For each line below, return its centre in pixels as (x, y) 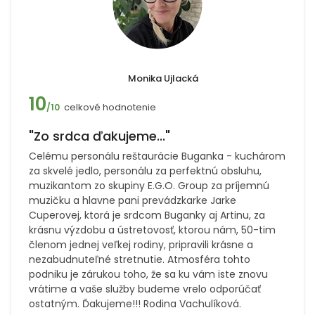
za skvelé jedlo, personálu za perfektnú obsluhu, (145, 171)
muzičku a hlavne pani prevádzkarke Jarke (133, 200)
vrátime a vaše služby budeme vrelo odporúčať (145, 289)
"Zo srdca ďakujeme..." (99, 136)
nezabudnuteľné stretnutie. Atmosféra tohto (140, 259)
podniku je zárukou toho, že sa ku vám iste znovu (148, 274)
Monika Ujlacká (163, 78)
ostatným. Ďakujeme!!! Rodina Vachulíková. (135, 304)
